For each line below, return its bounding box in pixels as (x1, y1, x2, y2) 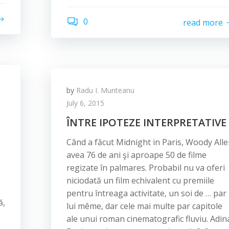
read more (183, 16, 223, 28)
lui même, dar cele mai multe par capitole (66, 200, 222, 212)
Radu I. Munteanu (76, 85, 134, 95)
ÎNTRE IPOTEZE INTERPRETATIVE (66, 116, 226, 129)
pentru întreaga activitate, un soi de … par (66, 188, 226, 199)
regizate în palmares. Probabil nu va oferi (66, 162, 225, 173)
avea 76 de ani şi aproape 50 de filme (66, 149, 207, 161)
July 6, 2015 (66, 98, 104, 108)
